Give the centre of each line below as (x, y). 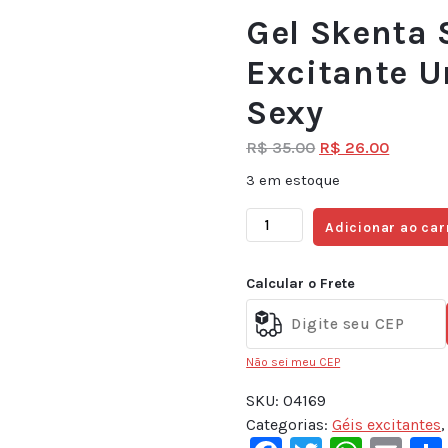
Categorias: (289, 424)
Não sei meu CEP (293, 361)
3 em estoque (293, 180)
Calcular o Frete (301, 284)
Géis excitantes (387, 424)
